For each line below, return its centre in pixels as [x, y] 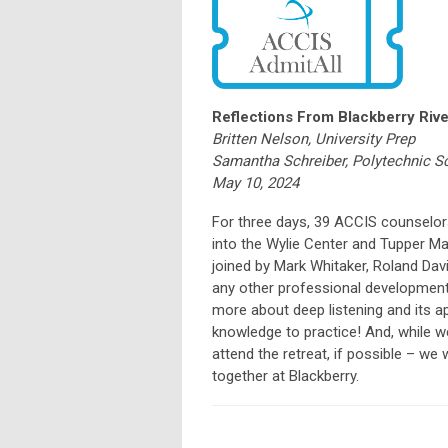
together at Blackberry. [285, 376]
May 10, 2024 [255, 183]
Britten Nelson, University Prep [313, 139]
